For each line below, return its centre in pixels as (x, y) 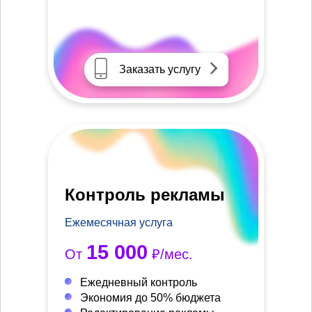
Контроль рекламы (145, 194)
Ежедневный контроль (139, 282)
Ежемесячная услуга (119, 222)
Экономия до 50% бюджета (150, 297)
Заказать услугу (159, 69)
